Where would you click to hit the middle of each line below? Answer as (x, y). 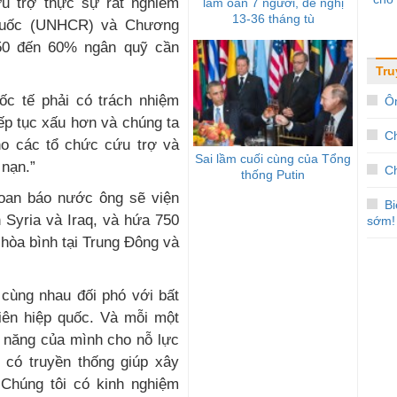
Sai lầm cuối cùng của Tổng (273, 158)
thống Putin (273, 174)
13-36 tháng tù (273, 18)
